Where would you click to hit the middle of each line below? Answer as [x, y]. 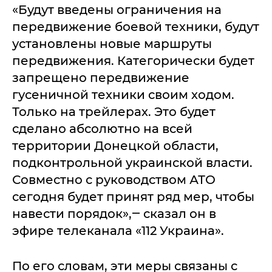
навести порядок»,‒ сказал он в [114, 214]
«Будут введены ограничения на [117, 10]
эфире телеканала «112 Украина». [118, 231]
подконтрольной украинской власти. [132, 163]
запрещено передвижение [101, 78]
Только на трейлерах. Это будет [114, 112]
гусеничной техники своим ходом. [123, 95]
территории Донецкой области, [115, 146]
